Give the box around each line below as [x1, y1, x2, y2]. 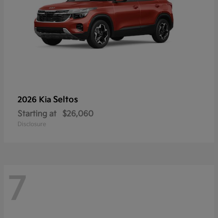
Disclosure [18, 120, 46, 128]
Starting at [18, 109, 56, 119]
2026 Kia [18, 95, 53, 105]
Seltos [53, 94, 78, 105]
